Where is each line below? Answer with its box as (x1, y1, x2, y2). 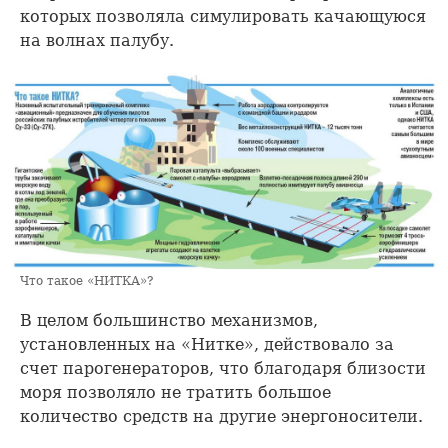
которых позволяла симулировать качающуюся (20, 7, 426, 27)
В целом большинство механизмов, (20, 311, 318, 331)
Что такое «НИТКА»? (20, 274, 153, 289)
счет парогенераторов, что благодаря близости (20, 359, 426, 379)
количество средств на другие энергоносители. (20, 407, 423, 427)
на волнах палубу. (20, 31, 174, 51)
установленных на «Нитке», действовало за (20, 335, 394, 355)
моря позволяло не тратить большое (20, 383, 331, 403)
